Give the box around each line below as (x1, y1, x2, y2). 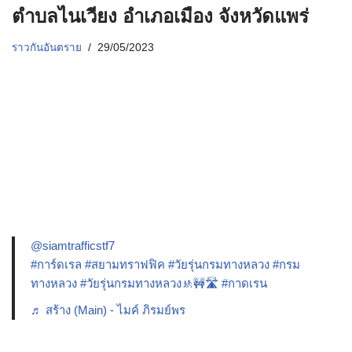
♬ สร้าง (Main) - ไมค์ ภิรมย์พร (31, 302, 185, 317)
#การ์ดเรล (31, 257, 82, 271)
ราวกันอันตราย (12, 41, 82, 53)
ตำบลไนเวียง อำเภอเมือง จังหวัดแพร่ (12, 5, 309, 27)
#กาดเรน (222, 276, 267, 290)
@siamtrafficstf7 (31, 238, 115, 252)
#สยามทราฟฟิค (85, 257, 165, 271)
